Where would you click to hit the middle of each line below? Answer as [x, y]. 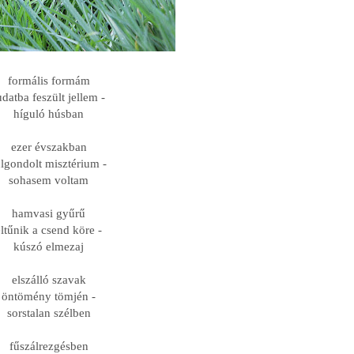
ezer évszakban [49, 147]
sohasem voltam [49, 181]
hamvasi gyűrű [49, 214]
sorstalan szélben [49, 313]
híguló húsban [49, 114]
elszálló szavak [49, 280]
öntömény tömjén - [49, 297]
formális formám [49, 81]
